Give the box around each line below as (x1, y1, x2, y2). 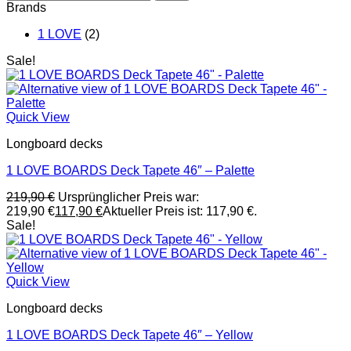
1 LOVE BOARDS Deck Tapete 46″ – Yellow (6, 328, 253, 342)
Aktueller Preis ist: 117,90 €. (103, 204, 257, 218)
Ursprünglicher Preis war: (58, 190, 199, 204)
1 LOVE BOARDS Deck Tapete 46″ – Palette (6, 164, 255, 177)
